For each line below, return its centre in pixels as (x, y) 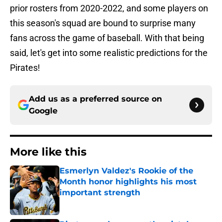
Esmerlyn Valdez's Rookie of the (126, 171)
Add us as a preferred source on (95, 99)
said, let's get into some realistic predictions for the (109, 53)
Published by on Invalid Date (102, 202)
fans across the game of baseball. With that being (107, 38)
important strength (100, 193)
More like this (48, 152)
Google (43, 111)
